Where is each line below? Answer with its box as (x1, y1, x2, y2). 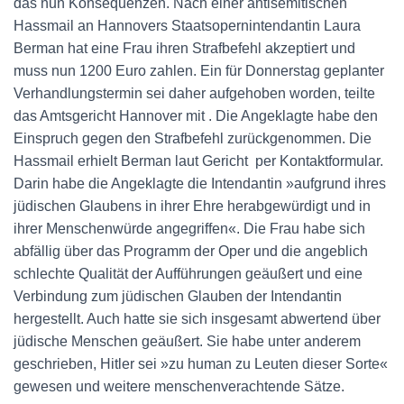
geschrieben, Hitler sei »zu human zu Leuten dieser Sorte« (14, 356, 388, 372)
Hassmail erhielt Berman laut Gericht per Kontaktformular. (14, 153, 383, 169)
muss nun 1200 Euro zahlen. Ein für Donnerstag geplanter (14, 63, 384, 78)
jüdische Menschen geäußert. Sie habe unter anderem (14, 334, 361, 349)
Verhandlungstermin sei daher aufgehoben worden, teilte (14, 86, 375, 101)
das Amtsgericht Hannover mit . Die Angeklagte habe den (14, 108, 378, 124)
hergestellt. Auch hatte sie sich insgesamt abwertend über (14, 311, 381, 326)
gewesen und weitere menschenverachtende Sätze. (14, 379, 344, 394)
